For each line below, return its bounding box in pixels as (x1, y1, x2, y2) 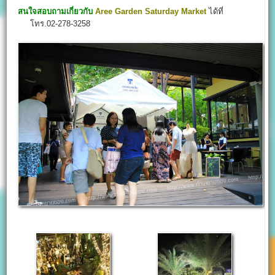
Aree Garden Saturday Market (95, 6, 207, 16)
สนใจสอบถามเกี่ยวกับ (18, 6, 93, 16)
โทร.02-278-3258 (18, 18, 91, 28)
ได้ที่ (206, 6, 224, 16)
